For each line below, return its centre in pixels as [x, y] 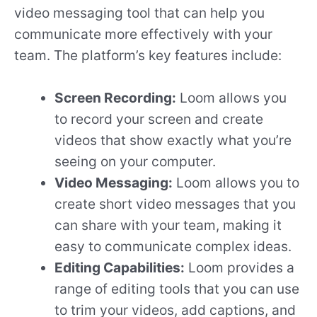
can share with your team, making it [168, 225]
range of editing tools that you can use [177, 289]
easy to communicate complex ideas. [173, 247]
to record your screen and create [159, 119]
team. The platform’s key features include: [148, 55]
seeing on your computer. [136, 162]
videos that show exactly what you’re [173, 140]
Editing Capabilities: [120, 268]
